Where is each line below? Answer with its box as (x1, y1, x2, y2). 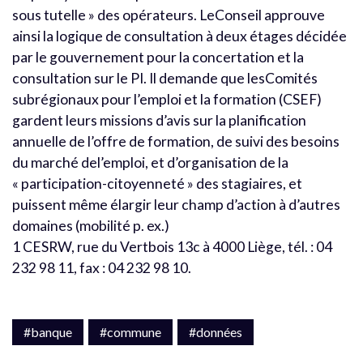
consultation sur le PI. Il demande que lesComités (12, 69, 318, 87)
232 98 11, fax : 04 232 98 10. (12, 258, 191, 276)
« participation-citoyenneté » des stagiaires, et (12, 174, 302, 192)
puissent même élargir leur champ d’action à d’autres (12, 195, 340, 213)
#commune (100, 323, 161, 340)
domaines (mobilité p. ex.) (12, 216, 169, 234)
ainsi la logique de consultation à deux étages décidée (12, 27, 347, 45)
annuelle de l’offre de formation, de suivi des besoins (12, 132, 340, 150)
